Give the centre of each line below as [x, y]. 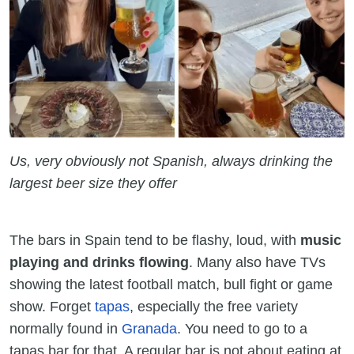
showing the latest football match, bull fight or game [171, 285]
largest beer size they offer [95, 184]
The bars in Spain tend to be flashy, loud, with [155, 241]
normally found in [66, 329]
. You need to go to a [242, 329]
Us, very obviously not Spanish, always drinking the [171, 162]
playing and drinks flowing [99, 263]
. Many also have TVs [257, 263]
